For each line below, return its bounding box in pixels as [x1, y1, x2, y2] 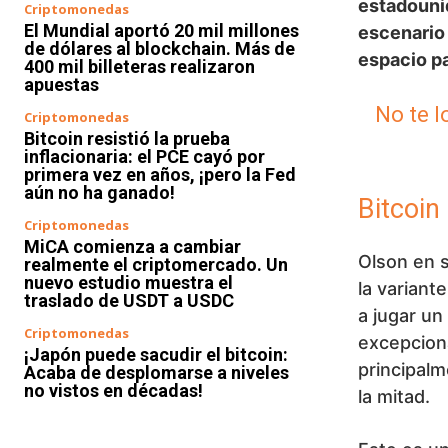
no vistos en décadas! [24, 380, 203, 401]
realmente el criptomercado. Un [24, 254, 288, 275]
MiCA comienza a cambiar [24, 236, 241, 257]
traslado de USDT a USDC [24, 290, 234, 311]
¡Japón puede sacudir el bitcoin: [24, 344, 288, 365]
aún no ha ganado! [24, 182, 175, 203]
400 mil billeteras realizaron [24, 56, 255, 77]
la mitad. [358, 386, 430, 407]
